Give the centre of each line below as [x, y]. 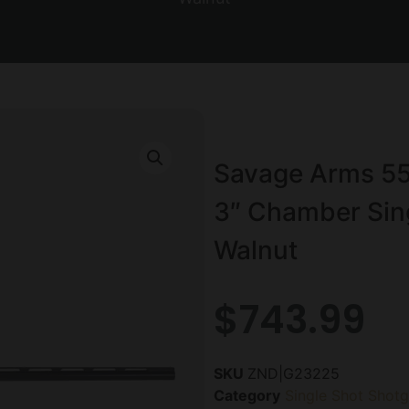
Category [247, 395]
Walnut [256, 250]
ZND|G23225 [294, 373]
